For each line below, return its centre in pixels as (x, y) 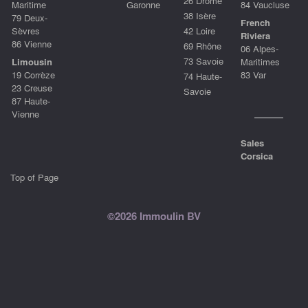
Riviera (255, 36)
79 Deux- (30, 17)
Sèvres (26, 30)
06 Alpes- (260, 49)
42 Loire (199, 30)
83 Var (253, 75)
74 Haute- (203, 76)
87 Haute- (31, 101)
